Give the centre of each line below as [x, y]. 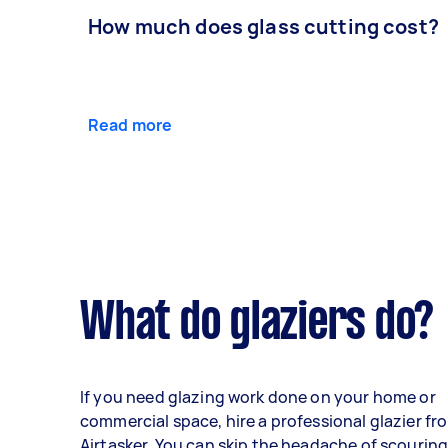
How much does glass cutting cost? [263, 26]
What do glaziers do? [257, 324]
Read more [130, 124]
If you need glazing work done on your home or [258, 396]
